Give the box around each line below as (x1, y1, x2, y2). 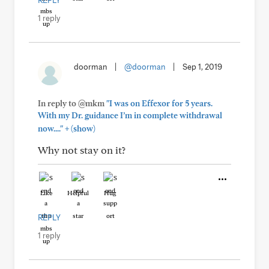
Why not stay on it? (38, 144, 125, 156)
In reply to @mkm (38, 98, 106, 108)
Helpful (67, 189, 89, 197)
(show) (69, 124, 95, 133)
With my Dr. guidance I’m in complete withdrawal (38, 110, 222, 120)
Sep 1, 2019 (183, 62, 222, 71)
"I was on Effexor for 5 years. (106, 98, 213, 108)
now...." (38, 124, 63, 133)
